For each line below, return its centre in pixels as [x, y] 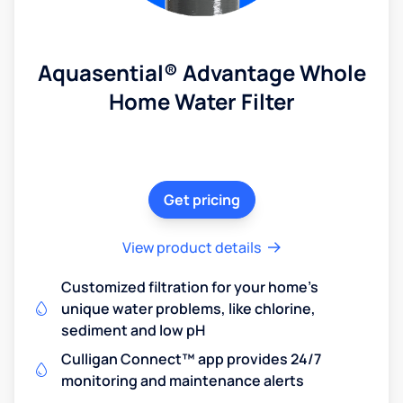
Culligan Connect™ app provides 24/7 [191, 358]
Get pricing [201, 199]
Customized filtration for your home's [190, 287]
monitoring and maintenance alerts [183, 380]
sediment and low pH [133, 330]
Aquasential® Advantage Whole [201, 72]
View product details [192, 247]
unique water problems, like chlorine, [188, 308]
